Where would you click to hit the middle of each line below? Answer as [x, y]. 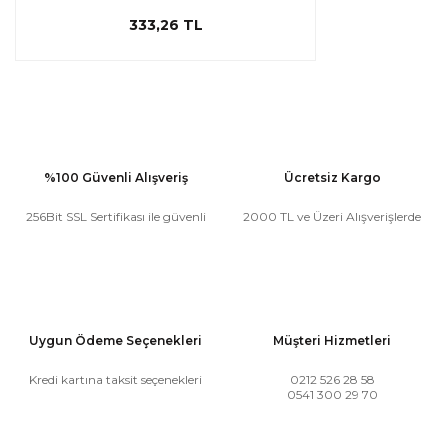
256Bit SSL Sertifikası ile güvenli [115, 216]
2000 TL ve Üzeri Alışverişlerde [332, 216]
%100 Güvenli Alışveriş [115, 177]
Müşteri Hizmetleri [332, 340]
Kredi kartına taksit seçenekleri [116, 379]
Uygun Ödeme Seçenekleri [116, 340]
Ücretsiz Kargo [332, 177]
